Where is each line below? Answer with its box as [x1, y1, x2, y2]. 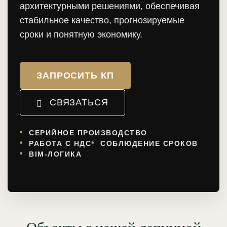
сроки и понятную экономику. [20, 29, 142, 40]
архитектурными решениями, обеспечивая [20, 1, 200, 11]
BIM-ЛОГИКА [29, 150, 82, 158]
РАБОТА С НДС [29, 139, 91, 147]
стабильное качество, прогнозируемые [20, 15, 184, 25]
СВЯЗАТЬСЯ [49, 97, 108, 108]
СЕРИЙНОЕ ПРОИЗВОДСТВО [29, 129, 147, 137]
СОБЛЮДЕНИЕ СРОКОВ [100, 139, 198, 147]
